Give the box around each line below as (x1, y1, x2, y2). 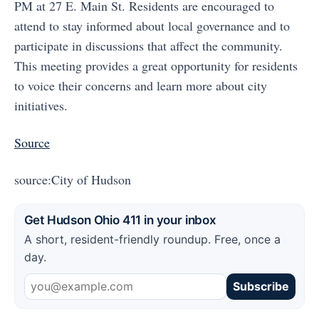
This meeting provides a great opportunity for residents (14, 57, 298, 74)
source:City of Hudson (14, 171, 131, 188)
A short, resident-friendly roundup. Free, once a (23, 231, 281, 246)
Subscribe (232, 278, 289, 293)
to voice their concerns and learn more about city (14, 77, 267, 94)
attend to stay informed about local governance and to (14, 17, 290, 34)
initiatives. (14, 97, 68, 114)
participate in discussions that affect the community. (14, 37, 283, 54)
